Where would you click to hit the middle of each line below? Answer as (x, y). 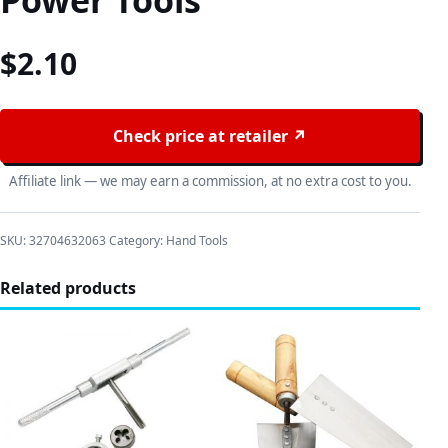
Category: (137, 240)
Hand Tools (197, 240)
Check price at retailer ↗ (210, 135)
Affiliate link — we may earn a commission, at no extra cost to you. (210, 181)
